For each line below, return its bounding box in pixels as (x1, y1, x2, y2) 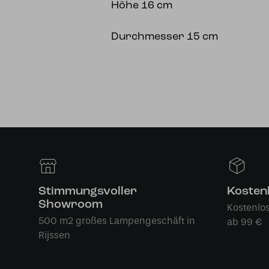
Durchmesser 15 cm (111, 31, 219, 43)
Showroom (38, 199, 103, 211)
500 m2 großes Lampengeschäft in (38, 215, 195, 226)
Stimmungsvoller (38, 186, 137, 198)
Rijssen (38, 229, 70, 241)
